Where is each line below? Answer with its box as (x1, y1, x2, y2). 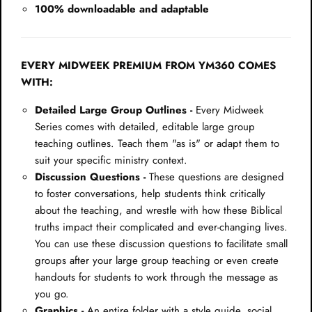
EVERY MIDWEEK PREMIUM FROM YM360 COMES (21, 57, 276, 73)
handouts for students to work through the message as (35, 269, 278, 285)
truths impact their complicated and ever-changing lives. (35, 219, 288, 235)
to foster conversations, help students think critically (35, 185, 265, 201)
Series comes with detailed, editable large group (35, 118, 255, 134)
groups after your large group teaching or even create (35, 252, 279, 268)
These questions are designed (146, 169, 284, 185)
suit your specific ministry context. (35, 152, 187, 168)
